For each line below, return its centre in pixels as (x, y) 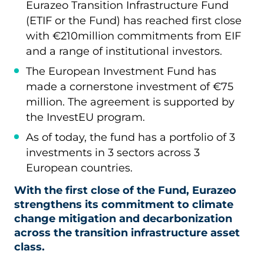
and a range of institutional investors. (124, 51)
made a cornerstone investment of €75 (130, 87)
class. (29, 247)
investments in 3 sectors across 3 (113, 153)
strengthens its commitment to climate (124, 204)
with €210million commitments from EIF (133, 36)
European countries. (79, 168)
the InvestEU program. (85, 117)
